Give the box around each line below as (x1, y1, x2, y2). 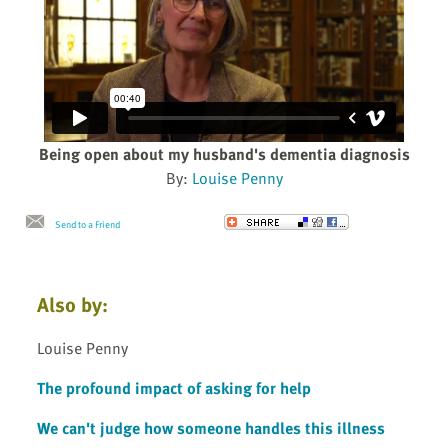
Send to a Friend (55, 217, 120, 232)
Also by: (37, 289, 108, 320)
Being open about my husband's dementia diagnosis (38, 142, 410, 167)
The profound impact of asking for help (37, 375, 311, 400)
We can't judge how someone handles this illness (37, 415, 385, 440)
